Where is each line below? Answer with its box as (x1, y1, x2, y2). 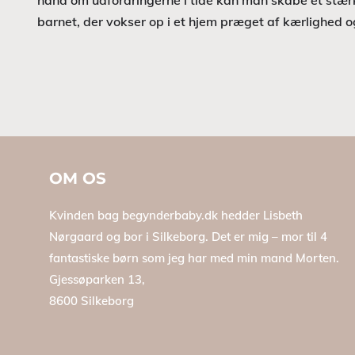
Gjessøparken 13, (49, 272, 145, 287)
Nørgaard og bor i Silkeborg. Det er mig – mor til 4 (49, 229, 327, 244)
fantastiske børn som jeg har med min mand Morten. (49, 250, 339, 265)
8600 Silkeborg (49, 293, 134, 308)
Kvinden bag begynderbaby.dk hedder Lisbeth (49, 208, 303, 223)
